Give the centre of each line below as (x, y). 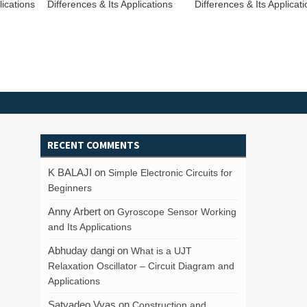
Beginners (70, 188)
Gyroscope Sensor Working (177, 212)
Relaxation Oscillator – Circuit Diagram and (141, 266)
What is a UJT (161, 251)
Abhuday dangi (81, 250)
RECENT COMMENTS (94, 145)
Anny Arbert (74, 211)
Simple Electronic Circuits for (170, 173)
